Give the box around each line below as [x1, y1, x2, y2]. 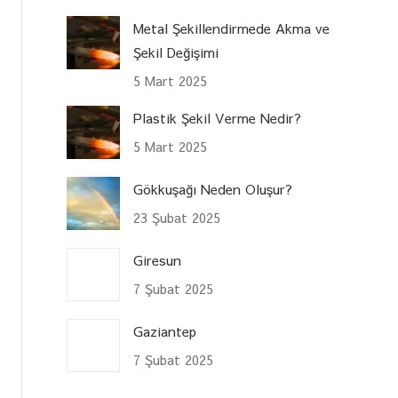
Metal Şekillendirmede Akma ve [133, 19, 330, 37]
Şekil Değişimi [133, 43, 219, 61]
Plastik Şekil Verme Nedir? [133, 108, 302, 127]
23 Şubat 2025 [133, 208, 221, 227]
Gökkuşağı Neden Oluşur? [133, 179, 293, 198]
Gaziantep [133, 322, 197, 340]
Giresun [133, 251, 182, 269]
